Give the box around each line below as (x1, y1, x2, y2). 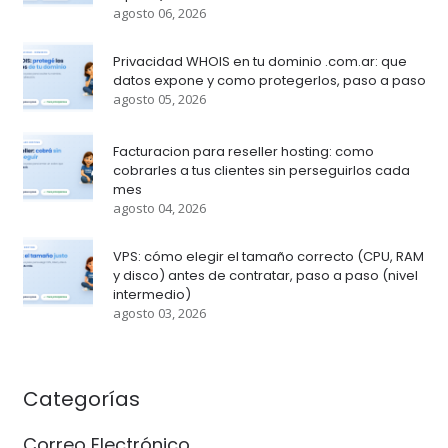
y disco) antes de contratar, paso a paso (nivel (112, 266, 418, 286)
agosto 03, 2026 (112, 304, 206, 323)
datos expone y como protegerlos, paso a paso (112, 71, 426, 91)
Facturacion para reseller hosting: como (112, 142, 374, 162)
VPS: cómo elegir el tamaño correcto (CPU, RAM (112, 247, 424, 267)
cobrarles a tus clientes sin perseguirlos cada (112, 161, 410, 181)
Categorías (22, 385, 140, 414)
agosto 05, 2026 (112, 90, 206, 109)
